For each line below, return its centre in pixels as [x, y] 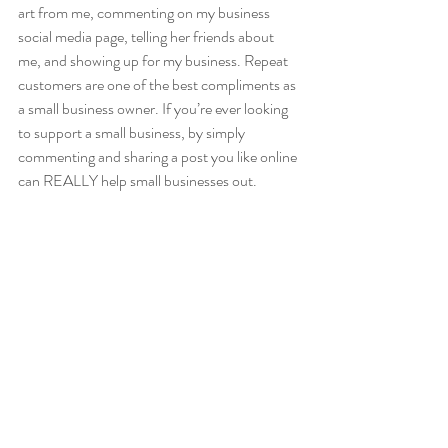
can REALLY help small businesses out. [139, 181]
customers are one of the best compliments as [158, 85]
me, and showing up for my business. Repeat [154, 61]
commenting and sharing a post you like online [159, 157]
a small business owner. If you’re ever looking [154, 109]
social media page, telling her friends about [147, 37]
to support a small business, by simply [133, 133]
